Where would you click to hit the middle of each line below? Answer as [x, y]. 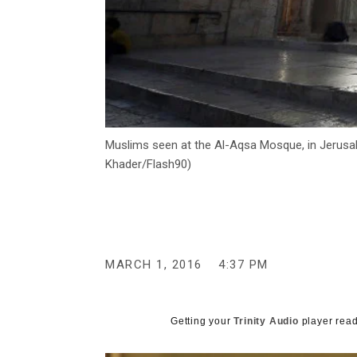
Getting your [202, 322]
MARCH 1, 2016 [154, 265]
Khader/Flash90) [148, 165]
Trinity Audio [266, 322]
